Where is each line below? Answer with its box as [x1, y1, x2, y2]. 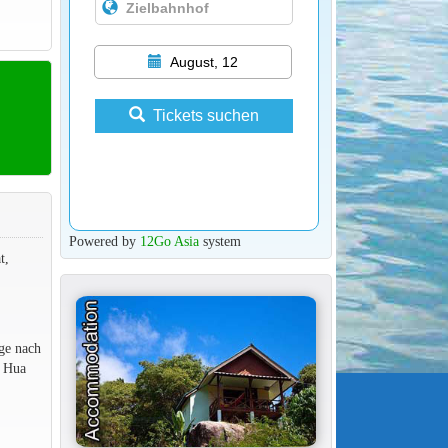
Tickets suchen [152, 106, 259, 124]
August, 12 [169, 53, 238, 70]
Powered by [68, 232, 140, 249]
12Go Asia [139, 232, 199, 249]
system [198, 232, 241, 249]
